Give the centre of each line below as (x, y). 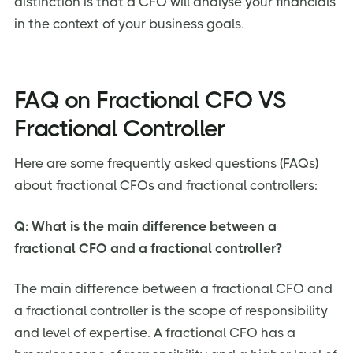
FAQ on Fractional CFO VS (150, 100)
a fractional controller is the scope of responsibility (171, 311)
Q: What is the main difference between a (145, 226)
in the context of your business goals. (129, 24)
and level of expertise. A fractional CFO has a (155, 333)
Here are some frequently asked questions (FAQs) (166, 163)
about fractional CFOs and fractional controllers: (166, 185)
